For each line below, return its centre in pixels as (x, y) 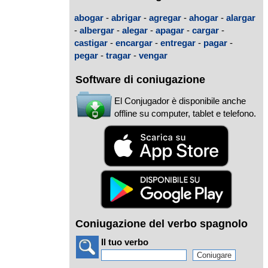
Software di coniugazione (140, 80)
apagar (170, 30)
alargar (241, 17)
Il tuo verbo (125, 242)
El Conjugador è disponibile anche (180, 101)
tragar (118, 55)
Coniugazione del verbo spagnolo (162, 224)
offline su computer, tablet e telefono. (185, 114)
